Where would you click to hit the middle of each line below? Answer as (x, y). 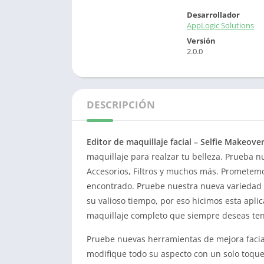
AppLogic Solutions (220, 25)
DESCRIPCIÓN (121, 105)
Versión (201, 41)
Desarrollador (213, 15)
